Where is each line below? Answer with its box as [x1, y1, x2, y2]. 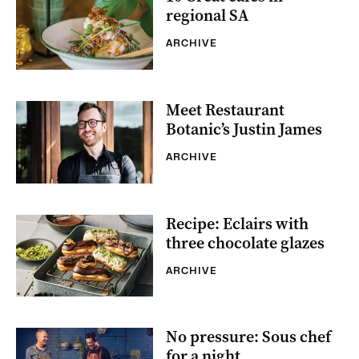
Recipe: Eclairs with [166, 212, 309, 235]
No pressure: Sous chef [166, 326, 331, 349]
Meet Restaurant [166, 99, 284, 121]
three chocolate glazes [166, 232, 325, 254]
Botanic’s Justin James [166, 118, 322, 140]
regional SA [166, 5, 248, 27]
